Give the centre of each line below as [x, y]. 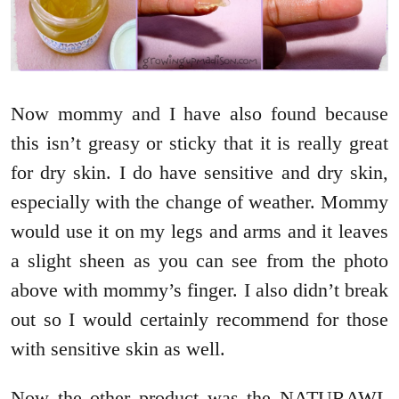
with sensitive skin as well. [118, 348]
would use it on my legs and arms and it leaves [199, 231]
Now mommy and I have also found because [199, 113]
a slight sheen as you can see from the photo [199, 260]
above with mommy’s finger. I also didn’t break [199, 289]
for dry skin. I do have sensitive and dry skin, [199, 172]
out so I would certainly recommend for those [199, 319]
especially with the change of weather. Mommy [199, 201]
